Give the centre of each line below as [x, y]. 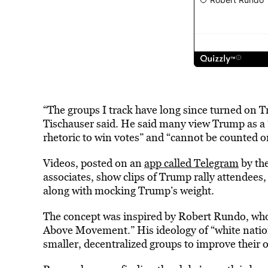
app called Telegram [191, 163]
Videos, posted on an [93, 163]
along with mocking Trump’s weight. [130, 191]
